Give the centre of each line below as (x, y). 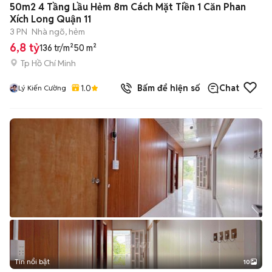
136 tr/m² (56, 48)
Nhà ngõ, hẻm (58, 32)
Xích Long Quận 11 (50, 19)
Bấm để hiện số (166, 88)
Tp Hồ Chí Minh (48, 63)
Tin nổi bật (32, 261)
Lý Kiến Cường (42, 88)
